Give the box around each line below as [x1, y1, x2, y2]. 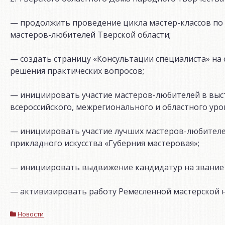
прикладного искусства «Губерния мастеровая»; [10, 138, 199, 149]
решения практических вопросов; [10, 65, 144, 77]
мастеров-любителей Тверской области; [10, 29, 171, 41]
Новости [18, 209, 44, 219]
